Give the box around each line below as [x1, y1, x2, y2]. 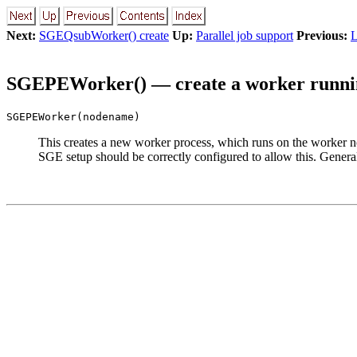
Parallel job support [196, 29, 293, 42]
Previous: [296, 29, 347, 42]
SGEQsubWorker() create [39, 29, 169, 42]
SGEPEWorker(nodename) [6, 110, 140, 123]
